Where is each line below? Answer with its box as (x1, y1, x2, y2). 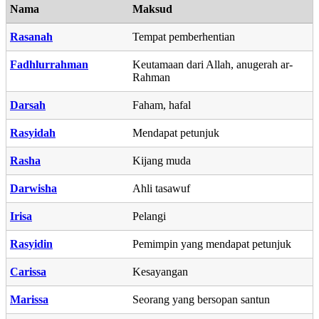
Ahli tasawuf (132, 182, 190, 194)
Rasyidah (10, 126, 56, 139)
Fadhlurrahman (10, 58, 88, 70)
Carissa (10, 265, 46, 278)
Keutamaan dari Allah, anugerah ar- (132, 58, 293, 70)
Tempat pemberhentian (132, 30, 235, 43)
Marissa (10, 293, 48, 305)
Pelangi (132, 209, 166, 222)
